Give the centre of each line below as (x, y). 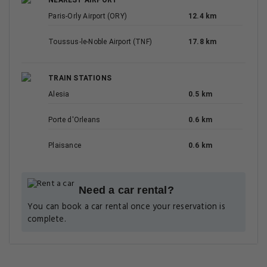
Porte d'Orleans (74, 120)
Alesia (59, 94)
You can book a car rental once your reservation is (126, 207)
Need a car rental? (126, 190)
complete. (47, 220)
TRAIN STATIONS (80, 78)
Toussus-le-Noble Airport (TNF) (100, 42)
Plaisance (65, 145)
